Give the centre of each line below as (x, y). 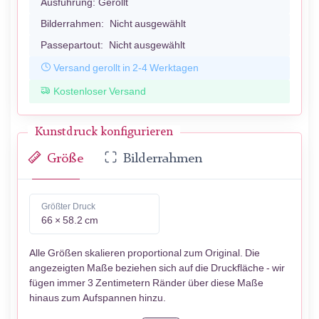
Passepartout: (72, 46)
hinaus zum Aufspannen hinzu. (98, 298)
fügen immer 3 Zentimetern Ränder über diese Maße (146, 283)
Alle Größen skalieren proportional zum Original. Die (145, 253)
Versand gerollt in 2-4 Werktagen (126, 68)
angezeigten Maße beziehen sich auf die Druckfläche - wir (157, 268)
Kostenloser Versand (100, 91)
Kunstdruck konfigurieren (104, 132)
